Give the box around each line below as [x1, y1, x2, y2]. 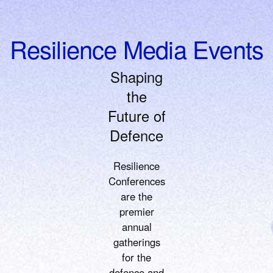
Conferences [108, 174, 165, 189]
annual [121, 219, 152, 235]
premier [119, 204, 154, 219]
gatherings [113, 235, 160, 250]
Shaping [110, 66, 163, 87]
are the [121, 189, 152, 204]
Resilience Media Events [9, 31, 264, 66]
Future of [107, 105, 166, 126]
